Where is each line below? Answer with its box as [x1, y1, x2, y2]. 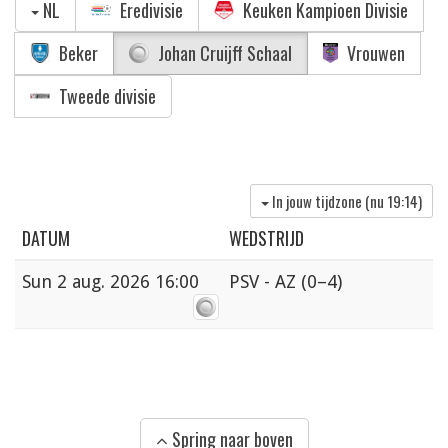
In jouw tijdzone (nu [272, 190, 387, 213]
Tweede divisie [55, 82, 156, 109]
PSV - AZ [229, 271, 301, 293]
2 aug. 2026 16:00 [57, 271, 199, 293]
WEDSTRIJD [229, 225, 304, 252]
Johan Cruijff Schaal [154, 39, 292, 66]
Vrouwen [342, 39, 405, 66]
